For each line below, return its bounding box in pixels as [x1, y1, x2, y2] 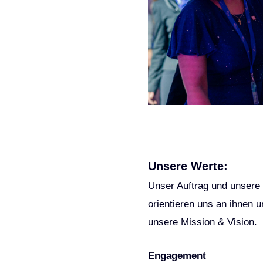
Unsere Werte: [148, 160, 228, 173]
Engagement [148, 249, 206, 261]
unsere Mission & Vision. [148, 216, 257, 228]
